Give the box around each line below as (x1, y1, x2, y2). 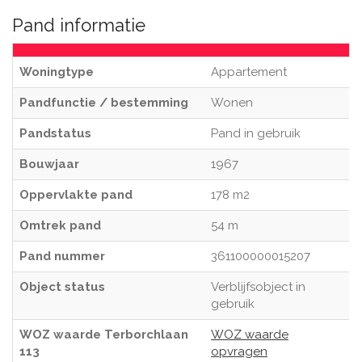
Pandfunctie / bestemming (19, 95, 188, 110)
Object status (19, 280, 105, 294)
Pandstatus (19, 126, 91, 141)
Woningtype (19, 65, 94, 79)
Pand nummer (19, 249, 105, 263)
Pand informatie (12, 15, 145, 36)
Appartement (211, 65, 287, 79)
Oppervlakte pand (19, 187, 133, 202)
